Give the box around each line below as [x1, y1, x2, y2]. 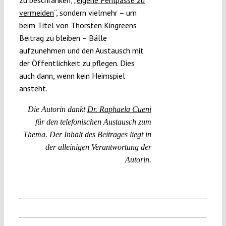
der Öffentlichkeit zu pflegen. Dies [19, 58, 135, 68]
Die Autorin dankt [28, 104, 88, 114]
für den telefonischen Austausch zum [35, 117, 152, 126]
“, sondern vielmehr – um [53, 7, 137, 18]
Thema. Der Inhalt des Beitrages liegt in [23, 130, 152, 139]
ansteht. [19, 83, 47, 93]
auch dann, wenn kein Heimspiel [19, 70, 125, 81]
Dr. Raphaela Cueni [87, 104, 152, 114]
